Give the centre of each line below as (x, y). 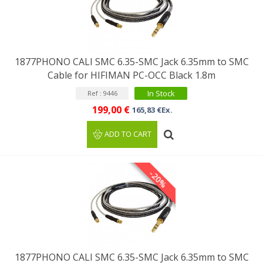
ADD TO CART (128, 134)
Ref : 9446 (102, 93)
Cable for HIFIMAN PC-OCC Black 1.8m (131, 75)
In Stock (161, 93)
